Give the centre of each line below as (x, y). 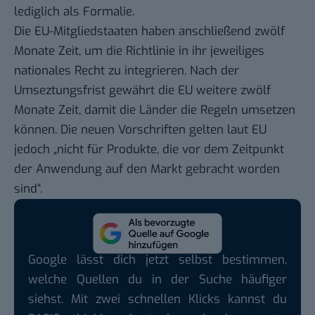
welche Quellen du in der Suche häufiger (157, 279)
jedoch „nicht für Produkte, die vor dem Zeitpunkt (149, 150)
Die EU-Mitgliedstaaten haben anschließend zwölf (149, 32)
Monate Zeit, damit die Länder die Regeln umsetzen (155, 110)
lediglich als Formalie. (74, 12)
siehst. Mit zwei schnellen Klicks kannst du (157, 299)
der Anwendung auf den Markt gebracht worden (147, 169)
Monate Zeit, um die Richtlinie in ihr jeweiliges (139, 51)
